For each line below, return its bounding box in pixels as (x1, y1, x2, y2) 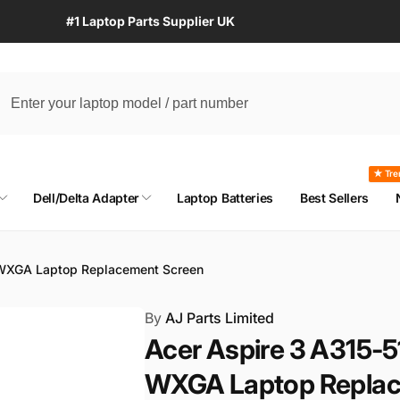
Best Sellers (299, 189, 370, 205)
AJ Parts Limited (161, 308, 274, 327)
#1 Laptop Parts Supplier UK (66, 13, 235, 29)
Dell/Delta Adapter (32, 189, 140, 205)
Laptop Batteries (177, 189, 273, 205)
